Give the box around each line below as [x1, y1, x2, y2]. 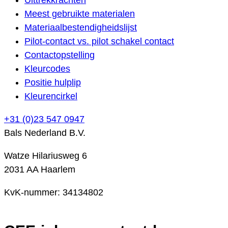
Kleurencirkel [24, 91, 77, 101]
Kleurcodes [24, 63, 70, 74]
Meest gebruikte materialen [24, 8, 135, 19]
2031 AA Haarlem [4, 164, 75, 175]
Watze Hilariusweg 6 [4, 150, 87, 161]
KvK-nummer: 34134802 [4, 187, 103, 197]
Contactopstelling [24, 49, 95, 60]
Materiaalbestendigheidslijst [24, 22, 137, 33]
